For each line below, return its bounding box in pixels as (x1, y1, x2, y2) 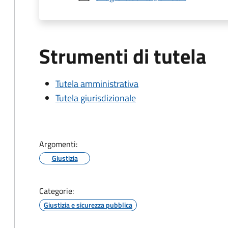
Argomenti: (39, 138, 77, 150)
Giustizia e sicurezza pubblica (44, 199, 132, 210)
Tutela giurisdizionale (55, 91, 136, 105)
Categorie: (39, 185, 74, 197)
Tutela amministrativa (55, 77, 138, 91)
